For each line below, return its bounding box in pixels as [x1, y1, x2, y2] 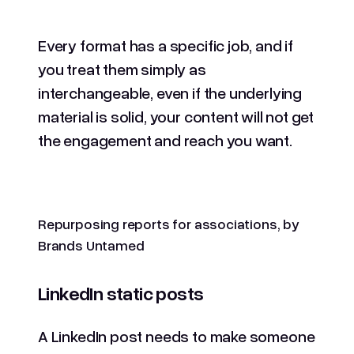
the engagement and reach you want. [38, 130, 292, 149]
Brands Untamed [38, 235, 145, 254]
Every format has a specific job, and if [38, 35, 293, 55]
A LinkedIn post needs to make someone [38, 326, 315, 345]
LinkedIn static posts [38, 281, 204, 304]
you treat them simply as [38, 58, 206, 78]
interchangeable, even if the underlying [38, 82, 302, 102]
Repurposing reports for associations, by [38, 214, 299, 232]
